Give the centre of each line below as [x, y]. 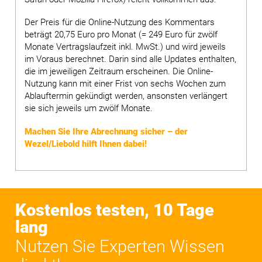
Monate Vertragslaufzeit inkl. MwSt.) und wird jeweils [125, 47]
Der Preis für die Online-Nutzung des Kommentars [120, 23]
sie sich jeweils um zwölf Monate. [89, 108]
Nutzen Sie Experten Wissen [120, 246]
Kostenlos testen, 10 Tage [115, 211]
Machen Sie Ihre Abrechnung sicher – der [106, 132]
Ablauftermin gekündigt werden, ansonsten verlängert [126, 96]
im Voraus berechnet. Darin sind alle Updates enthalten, [131, 59]
